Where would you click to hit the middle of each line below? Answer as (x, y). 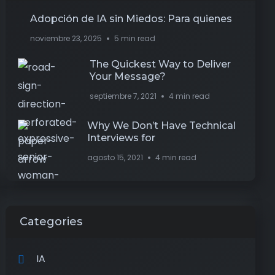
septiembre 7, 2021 (123, 96)
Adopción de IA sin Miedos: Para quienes (131, 19)
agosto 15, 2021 (115, 157)
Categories (51, 222)
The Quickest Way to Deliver (161, 64)
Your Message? (128, 76)
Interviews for (122, 138)
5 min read (135, 38)
